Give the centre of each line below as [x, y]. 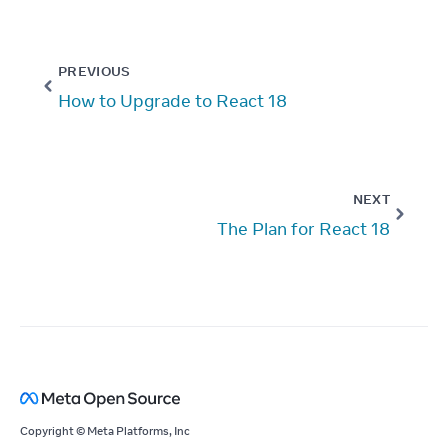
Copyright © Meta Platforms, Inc [105, 430]
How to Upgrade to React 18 [172, 100]
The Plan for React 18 [303, 228]
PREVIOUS [94, 70]
